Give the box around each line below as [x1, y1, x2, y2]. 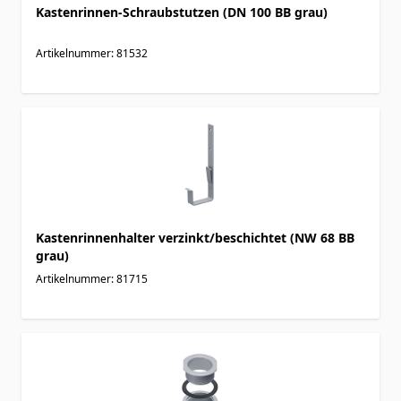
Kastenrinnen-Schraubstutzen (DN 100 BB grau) [36, 3, 328, 21]
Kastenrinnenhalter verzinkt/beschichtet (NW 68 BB [36, 228, 354, 246]
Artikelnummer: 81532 [36, 45, 148, 61]
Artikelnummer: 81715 [36, 270, 148, 286]
